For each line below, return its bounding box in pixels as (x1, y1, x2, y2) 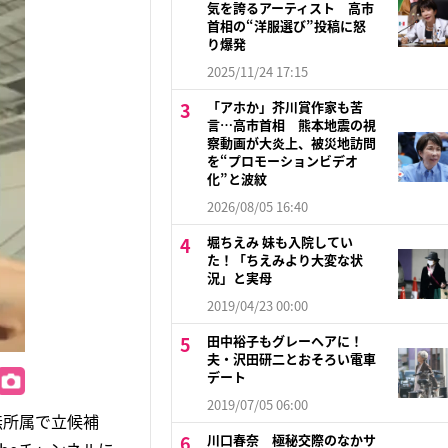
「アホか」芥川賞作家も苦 (206, 97, 363, 117)
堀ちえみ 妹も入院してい (206, 232, 353, 252)
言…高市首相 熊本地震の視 (206, 115, 376, 135)
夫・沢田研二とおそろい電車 (206, 349, 376, 369)
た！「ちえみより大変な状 (206, 250, 363, 270)
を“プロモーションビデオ (206, 151, 358, 171)
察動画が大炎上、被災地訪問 (206, 133, 376, 153)
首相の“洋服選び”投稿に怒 (206, 16, 366, 36)
